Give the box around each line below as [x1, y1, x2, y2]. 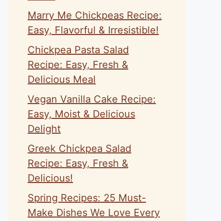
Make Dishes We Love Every [28, 207, 160, 219]
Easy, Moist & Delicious [28, 108, 135, 120]
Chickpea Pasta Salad [28, 44, 129, 56]
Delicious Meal [28, 74, 96, 85]
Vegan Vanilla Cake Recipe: [28, 93, 156, 105]
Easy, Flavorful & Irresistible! [28, 24, 159, 36]
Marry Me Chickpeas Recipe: [28, 9, 162, 21]
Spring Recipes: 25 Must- [28, 192, 146, 204]
